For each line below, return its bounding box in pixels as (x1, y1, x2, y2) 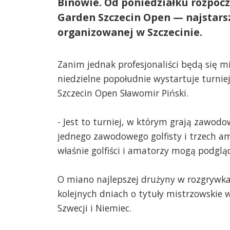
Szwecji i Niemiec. (57, 201, 131, 214)
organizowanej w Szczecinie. (57, 25, 202, 40)
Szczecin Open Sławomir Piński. (57, 86, 188, 99)
